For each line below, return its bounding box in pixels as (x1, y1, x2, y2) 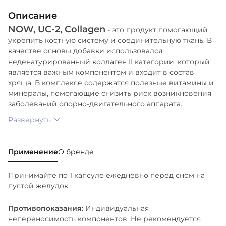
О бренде (58, 147, 94, 156)
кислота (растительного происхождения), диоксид (16, 24, 206, 34)
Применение (8, 147, 58, 156)
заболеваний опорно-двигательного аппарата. (8, 99, 184, 108)
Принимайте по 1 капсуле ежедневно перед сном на (8, 170, 205, 180)
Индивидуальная (85, 203, 149, 213)
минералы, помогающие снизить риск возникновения (8, 88, 211, 98)
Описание (8, 10, 57, 21)
